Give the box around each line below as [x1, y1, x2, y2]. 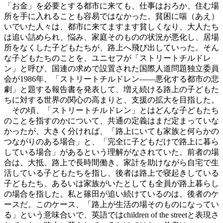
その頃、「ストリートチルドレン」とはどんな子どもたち [4, 106, 219, 115]
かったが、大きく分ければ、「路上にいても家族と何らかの [4, 127, 219, 136]
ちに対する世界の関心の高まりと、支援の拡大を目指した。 [4, 96, 219, 105]
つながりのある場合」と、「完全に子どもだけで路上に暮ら [4, 137, 219, 146]
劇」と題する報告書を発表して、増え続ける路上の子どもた [4, 85, 219, 94]
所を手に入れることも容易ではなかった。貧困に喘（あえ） [4, 12, 219, 21]
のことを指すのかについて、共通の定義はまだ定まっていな [4, 116, 219, 125]
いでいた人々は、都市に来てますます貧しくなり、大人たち [4, 22, 219, 31]
